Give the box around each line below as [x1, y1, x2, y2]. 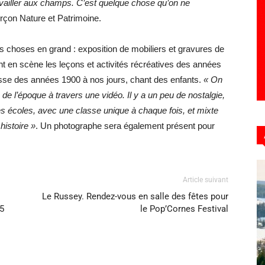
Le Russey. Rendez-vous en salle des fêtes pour [42, 191, 228, 202]
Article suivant [183, 176, 228, 184]
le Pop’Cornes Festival [140, 203, 228, 214]
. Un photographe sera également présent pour [35, 121, 215, 131]
